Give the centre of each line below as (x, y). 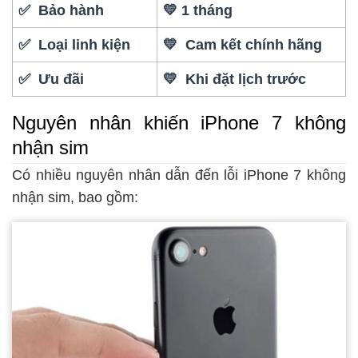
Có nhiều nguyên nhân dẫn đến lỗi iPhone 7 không (179, 175)
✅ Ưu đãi (52, 80)
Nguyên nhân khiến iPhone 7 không (179, 122)
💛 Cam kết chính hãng (243, 45)
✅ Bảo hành (62, 11)
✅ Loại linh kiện (75, 45)
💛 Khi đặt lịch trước (235, 80)
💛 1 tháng (198, 11)
